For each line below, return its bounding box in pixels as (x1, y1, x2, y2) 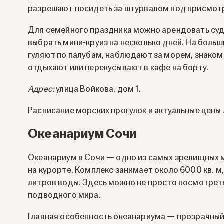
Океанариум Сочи (28, 126, 137, 142)
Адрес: (28, 83, 55, 94)
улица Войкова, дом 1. (54, 83, 141, 94)
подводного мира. (28, 190, 101, 201)
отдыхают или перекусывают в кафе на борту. (28, 62, 209, 73)
